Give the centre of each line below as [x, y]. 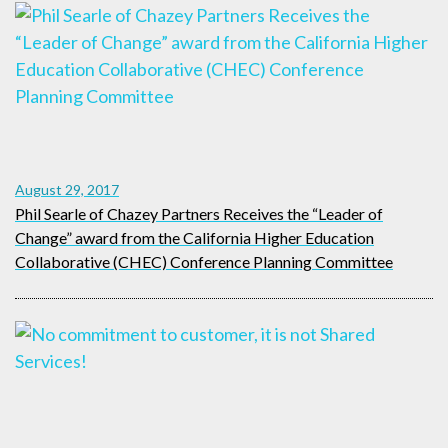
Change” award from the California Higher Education [194, 237]
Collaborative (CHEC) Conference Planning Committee [204, 261]
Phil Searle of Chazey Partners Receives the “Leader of [199, 213]
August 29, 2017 [67, 189]
